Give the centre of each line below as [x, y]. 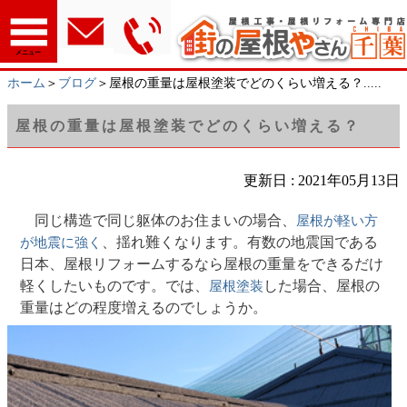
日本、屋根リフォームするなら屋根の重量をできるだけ [202, 263]
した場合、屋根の [322, 285]
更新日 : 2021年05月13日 [322, 180]
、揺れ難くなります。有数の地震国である [240, 242]
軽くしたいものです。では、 [115, 285]
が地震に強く [61, 242]
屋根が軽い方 [338, 220]
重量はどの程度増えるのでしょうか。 [144, 307]
